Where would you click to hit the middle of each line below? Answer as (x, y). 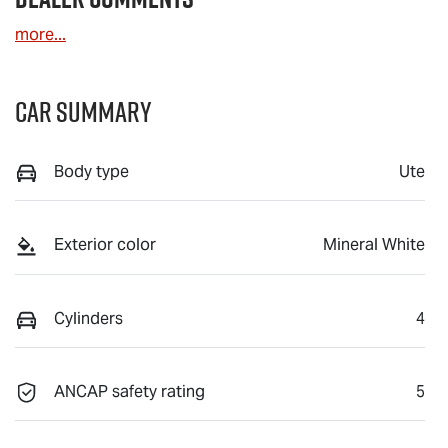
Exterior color (105, 245)
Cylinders (88, 318)
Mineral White (374, 245)
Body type (91, 171)
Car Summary (83, 111)
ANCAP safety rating (129, 391)
